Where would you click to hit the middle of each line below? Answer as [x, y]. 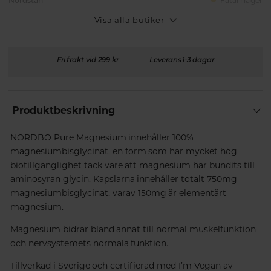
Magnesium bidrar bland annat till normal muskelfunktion [133, 229]
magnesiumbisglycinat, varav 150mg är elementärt [118, 193]
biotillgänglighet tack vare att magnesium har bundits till [132, 165]
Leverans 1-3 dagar [182, 60]
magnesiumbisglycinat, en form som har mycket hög [124, 151]
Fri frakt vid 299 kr [88, 60]
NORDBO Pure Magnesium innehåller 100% [102, 137]
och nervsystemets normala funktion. [89, 243]
